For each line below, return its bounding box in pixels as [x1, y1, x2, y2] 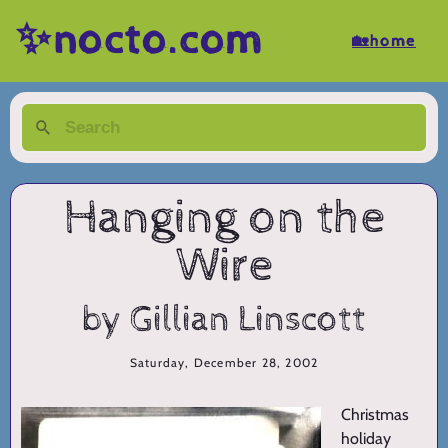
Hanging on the [63, 190, 385, 247]
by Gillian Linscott [82, 299, 366, 342]
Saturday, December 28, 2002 [129, 355, 319, 371]
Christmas [341, 405, 409, 425]
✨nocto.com [16, 15, 264, 66]
